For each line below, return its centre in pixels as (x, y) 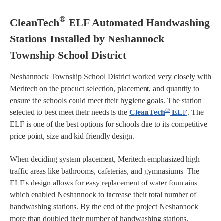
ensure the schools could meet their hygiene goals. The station (106, 101)
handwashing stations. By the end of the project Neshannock (104, 207)
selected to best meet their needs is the (70, 112)
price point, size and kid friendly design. (72, 136)
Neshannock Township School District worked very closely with (110, 77)
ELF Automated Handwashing (138, 22)
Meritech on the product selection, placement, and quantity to (105, 89)
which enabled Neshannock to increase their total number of (103, 195)
